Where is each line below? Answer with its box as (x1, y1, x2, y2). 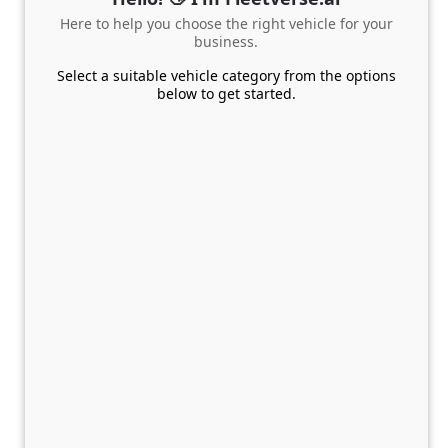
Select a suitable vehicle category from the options (56, 66, 396, 86)
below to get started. (156, 84, 296, 104)
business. (194, 32, 259, 52)
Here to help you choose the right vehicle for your (59, 14, 393, 34)
